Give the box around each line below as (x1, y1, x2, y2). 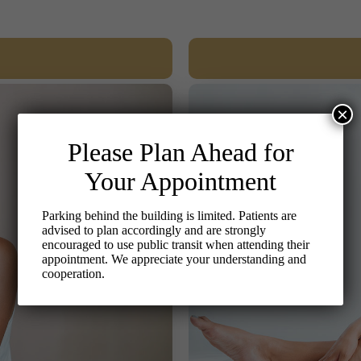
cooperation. (42, 267, 106, 280)
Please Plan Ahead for (67, 138, 294, 167)
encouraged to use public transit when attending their (42, 238, 310, 251)
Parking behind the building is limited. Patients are (42, 209, 297, 222)
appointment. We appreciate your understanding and (42, 252, 307, 266)
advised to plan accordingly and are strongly (42, 223, 267, 237)
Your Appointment (85, 167, 276, 196)
